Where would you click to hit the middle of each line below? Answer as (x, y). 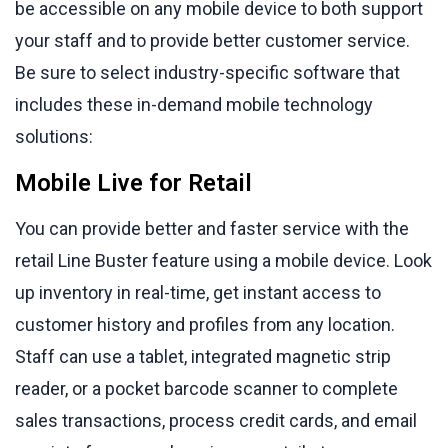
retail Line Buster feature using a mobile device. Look (223, 260)
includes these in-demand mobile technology (194, 104)
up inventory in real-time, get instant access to (198, 292)
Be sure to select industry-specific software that (207, 72)
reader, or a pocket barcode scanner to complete (206, 388)
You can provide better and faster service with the (212, 228)
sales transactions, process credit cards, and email (216, 420)
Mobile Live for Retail (133, 182)
